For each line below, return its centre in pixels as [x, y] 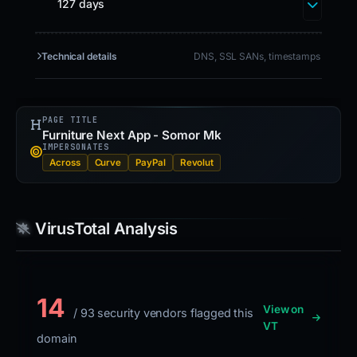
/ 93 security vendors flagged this [162, 313]
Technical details [79, 56]
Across [65, 163]
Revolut [197, 163]
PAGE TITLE [70, 120]
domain [57, 338]
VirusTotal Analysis [106, 229]
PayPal [151, 163]
